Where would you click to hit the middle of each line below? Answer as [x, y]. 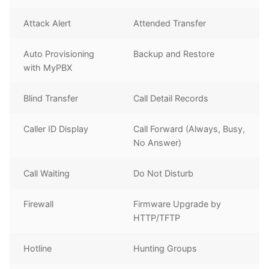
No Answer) [158, 142]
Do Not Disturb [164, 173]
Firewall [39, 204]
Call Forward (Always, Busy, [189, 128]
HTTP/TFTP [157, 217]
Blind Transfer [51, 98]
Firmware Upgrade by [177, 204]
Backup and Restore [174, 53]
